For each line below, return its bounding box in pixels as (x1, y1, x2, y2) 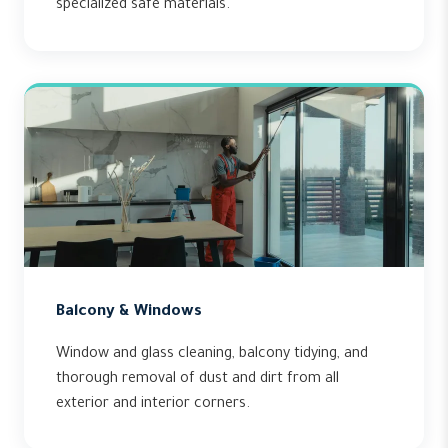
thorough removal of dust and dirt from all (56, 372, 339, 388)
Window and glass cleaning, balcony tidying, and (56, 347, 368, 363)
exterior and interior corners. (56, 397, 250, 413)
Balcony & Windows (56, 304, 202, 321)
